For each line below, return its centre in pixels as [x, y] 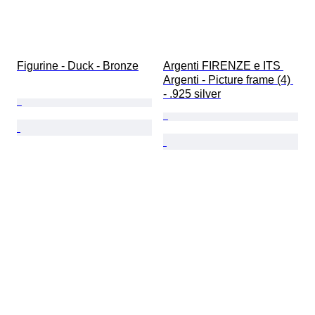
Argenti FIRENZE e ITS [223, 66]
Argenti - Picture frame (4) [228, 80]
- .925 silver [192, 94]
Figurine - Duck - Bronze [78, 66]
